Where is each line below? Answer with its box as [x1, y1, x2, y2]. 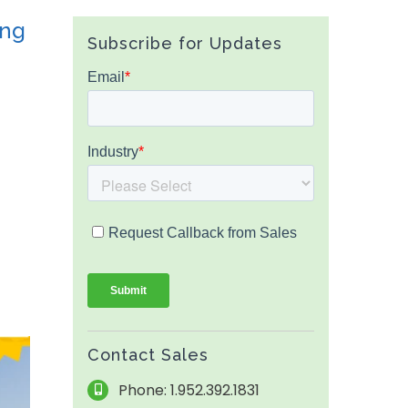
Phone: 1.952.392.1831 [117, 380, 260, 401]
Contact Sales [87, 345, 209, 364]
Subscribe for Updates [87, 34, 283, 53]
